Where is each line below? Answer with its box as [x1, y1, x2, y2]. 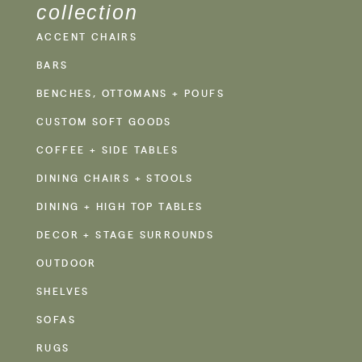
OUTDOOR [36, 256, 97, 270]
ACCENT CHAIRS [36, 30, 138, 44]
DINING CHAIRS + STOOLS [36, 171, 194, 185]
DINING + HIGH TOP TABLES [36, 200, 204, 213]
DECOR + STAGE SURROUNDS [36, 228, 215, 242]
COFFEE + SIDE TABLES [36, 143, 179, 157]
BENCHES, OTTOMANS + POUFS [36, 86, 225, 100]
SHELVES [36, 284, 90, 298]
